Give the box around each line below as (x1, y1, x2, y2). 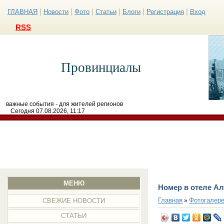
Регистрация (146, 8, 184, 15)
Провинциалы (60, 60, 141, 75)
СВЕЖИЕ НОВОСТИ (42, 197, 105, 204)
